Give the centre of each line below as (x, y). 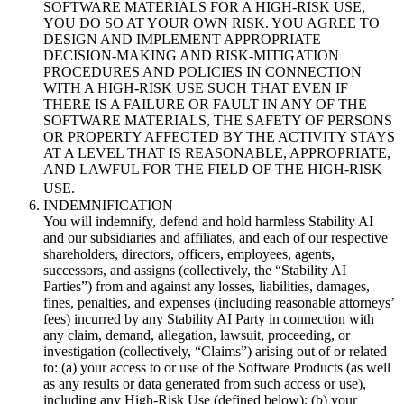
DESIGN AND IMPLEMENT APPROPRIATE (182, 40)
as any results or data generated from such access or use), (205, 384)
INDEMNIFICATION (108, 206)
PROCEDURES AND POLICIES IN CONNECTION (202, 72)
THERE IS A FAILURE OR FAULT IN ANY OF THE (205, 105)
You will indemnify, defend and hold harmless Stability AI (208, 222)
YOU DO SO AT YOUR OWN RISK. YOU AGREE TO (211, 23)
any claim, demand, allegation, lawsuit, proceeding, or (197, 335)
